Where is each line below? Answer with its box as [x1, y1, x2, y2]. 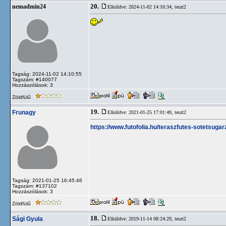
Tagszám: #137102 [12, 183, 57, 189]
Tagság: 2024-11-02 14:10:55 [12, 71, 82, 77]
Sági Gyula [12, 215, 43, 222]
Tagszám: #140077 [12, 77, 57, 82]
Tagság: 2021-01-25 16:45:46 [12, 178, 82, 183]
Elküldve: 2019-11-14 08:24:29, [107, 216, 175, 221]
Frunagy [12, 109, 36, 116]
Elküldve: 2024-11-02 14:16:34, [107, 4, 175, 10]
